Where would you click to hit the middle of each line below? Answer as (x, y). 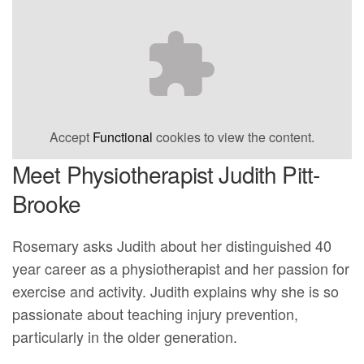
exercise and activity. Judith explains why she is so (176, 291)
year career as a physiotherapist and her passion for (181, 269)
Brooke (46, 204)
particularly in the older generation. (125, 337)
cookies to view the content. (234, 137)
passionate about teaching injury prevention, (156, 314)
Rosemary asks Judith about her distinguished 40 (172, 246)
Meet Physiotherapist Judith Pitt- (166, 174)
